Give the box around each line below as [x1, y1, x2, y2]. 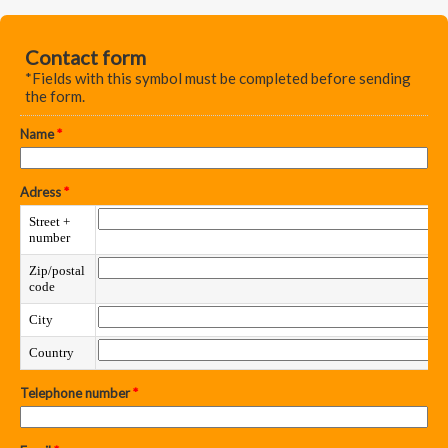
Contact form [25, 45, 146, 69]
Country [29, 345, 74, 360]
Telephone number [20, 385, 133, 401]
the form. [25, 87, 85, 105]
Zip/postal [29, 263, 85, 278]
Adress [20, 184, 64, 200]
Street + [29, 214, 70, 229]
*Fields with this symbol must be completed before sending [25, 69, 411, 87]
